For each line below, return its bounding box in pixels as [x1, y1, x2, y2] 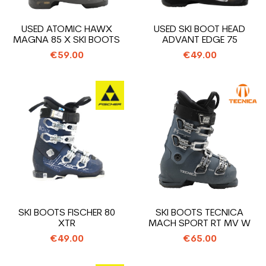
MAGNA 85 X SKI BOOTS [13, 36, 120, 45]
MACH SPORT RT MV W [148, 219, 251, 229]
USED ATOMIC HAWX [21, 25, 112, 34]
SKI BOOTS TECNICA [156, 208, 243, 218]
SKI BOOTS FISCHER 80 [18, 208, 115, 218]
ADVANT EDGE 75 [161, 36, 237, 45]
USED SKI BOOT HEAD [154, 25, 245, 34]
